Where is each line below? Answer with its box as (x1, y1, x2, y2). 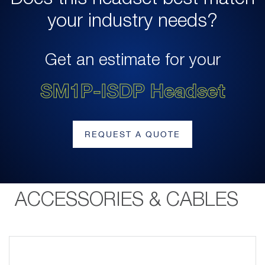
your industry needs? (47, 12, 218, 30)
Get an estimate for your (44, 53, 221, 68)
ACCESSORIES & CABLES (15, 191, 238, 209)
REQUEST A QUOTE (85, 129, 180, 139)
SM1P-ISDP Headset (40, 79, 225, 102)
